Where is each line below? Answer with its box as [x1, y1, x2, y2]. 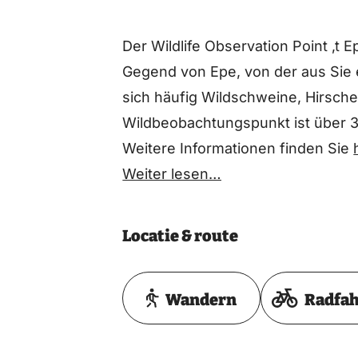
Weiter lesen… [122, 165, 222, 183]
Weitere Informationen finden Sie [122, 140, 354, 157]
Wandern [165, 290, 237, 310]
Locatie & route [122, 226, 239, 246]
